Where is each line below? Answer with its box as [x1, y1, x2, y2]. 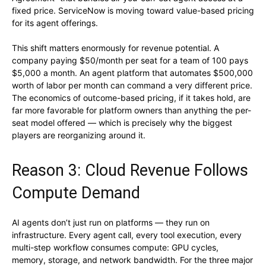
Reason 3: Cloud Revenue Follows [12, 161, 248, 180]
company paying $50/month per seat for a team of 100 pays [12, 55, 248, 66]
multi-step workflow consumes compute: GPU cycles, [12, 242, 218, 253]
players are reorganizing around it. [12, 130, 145, 141]
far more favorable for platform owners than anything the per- [12, 105, 251, 116]
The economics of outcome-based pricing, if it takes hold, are [12, 93, 251, 103]
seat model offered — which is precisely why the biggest [12, 118, 232, 128]
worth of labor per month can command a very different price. [12, 80, 252, 91]
